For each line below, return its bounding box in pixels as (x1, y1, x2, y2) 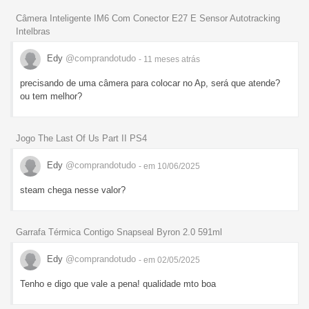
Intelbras (16, 26, 50, 37)
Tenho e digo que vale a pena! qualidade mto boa (20, 278, 216, 289)
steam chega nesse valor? (20, 184, 126, 195)
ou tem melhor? (20, 90, 82, 101)
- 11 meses (139, 54, 181, 64)
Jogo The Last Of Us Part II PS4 (16, 132, 147, 143)
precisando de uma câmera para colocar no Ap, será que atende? (20, 77, 280, 88)
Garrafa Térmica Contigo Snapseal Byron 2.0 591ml (16, 226, 222, 237)
